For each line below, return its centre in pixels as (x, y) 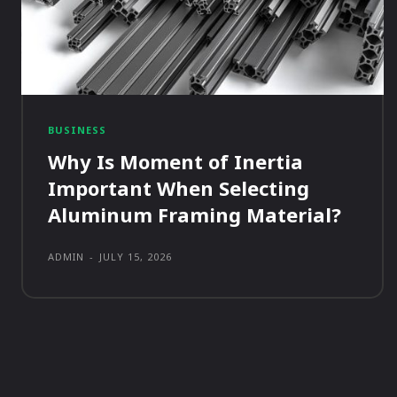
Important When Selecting (179, 188)
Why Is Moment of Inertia (175, 162)
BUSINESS (77, 130)
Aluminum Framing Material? (195, 215)
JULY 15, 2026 (136, 257)
